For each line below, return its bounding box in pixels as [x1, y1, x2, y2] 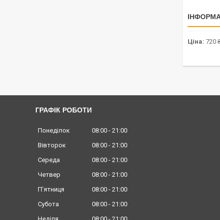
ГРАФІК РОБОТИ [35, 106, 92, 114]
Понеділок [38, 127, 70, 135]
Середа [38, 156, 60, 164]
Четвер [38, 171, 60, 179]
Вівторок [38, 141, 66, 149]
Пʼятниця [38, 186, 64, 193]
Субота [38, 200, 59, 208]
